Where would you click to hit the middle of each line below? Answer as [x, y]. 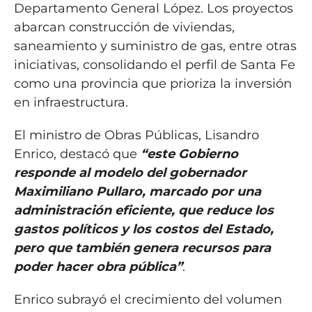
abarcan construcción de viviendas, [124, 27]
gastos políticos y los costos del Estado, [143, 229]
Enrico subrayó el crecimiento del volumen [148, 299]
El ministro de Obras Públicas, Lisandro [136, 135]
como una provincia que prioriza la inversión [153, 83]
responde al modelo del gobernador [130, 172]
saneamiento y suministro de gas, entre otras [155, 46]
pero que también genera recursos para [142, 248]
